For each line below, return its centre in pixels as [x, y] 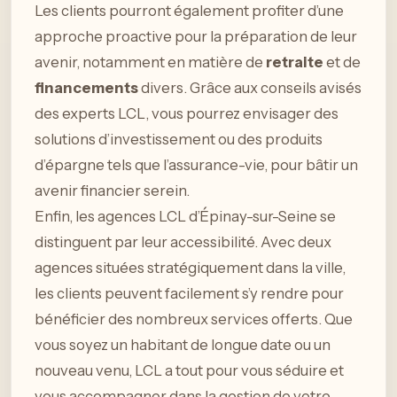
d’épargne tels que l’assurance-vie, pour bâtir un [196, 164]
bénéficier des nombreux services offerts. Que [194, 319]
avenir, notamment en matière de [150, 62]
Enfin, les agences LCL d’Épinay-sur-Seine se [185, 216]
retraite [295, 62]
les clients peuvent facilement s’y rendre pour [189, 293]
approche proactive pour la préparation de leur [196, 36]
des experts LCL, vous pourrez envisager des [187, 113]
